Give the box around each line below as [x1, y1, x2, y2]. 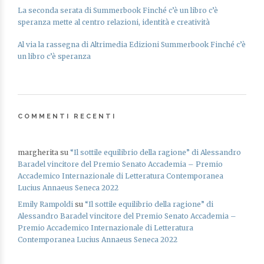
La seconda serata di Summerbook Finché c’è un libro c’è [18, 6, 218, 15]
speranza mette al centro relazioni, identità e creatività [18, 18, 210, 27]
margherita [18, 148, 58, 157]
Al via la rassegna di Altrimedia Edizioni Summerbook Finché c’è [18, 40, 246, 49]
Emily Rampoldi [18, 200, 73, 209]
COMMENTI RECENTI [18, 113, 116, 120]
